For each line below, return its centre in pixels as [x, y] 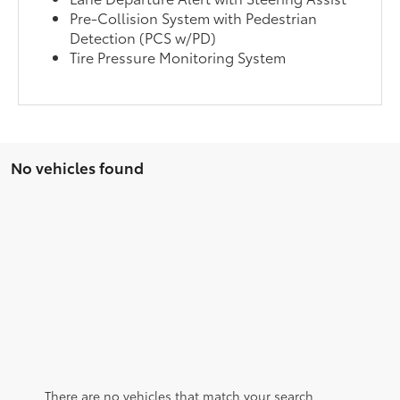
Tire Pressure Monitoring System [178, 57]
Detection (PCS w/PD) [143, 37]
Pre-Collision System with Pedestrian [194, 18]
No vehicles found [77, 167]
